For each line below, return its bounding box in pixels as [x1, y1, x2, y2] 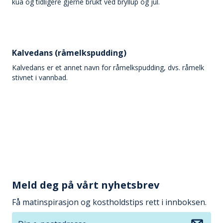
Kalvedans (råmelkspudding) [12, 47, 126, 58]
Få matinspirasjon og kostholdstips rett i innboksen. [12, 197, 207, 208]
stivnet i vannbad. [12, 73, 68, 82]
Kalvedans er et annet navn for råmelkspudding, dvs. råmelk [12, 63, 204, 72]
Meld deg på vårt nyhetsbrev [12, 178, 159, 192]
